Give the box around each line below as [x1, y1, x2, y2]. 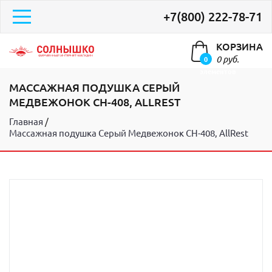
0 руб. [216, 53, 239, 65]
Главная [9, 115, 43, 127]
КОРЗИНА [216, 39, 263, 53]
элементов [200, 66, 236, 76]
